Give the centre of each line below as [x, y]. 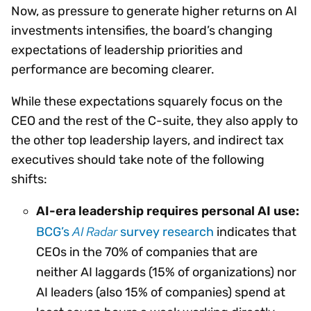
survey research [166, 232]
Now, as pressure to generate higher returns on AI [154, 11]
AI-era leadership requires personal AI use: [168, 211]
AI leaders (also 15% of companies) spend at [161, 292]
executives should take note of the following [138, 159]
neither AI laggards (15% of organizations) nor [166, 272]
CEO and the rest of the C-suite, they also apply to [154, 120]
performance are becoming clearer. [113, 69]
